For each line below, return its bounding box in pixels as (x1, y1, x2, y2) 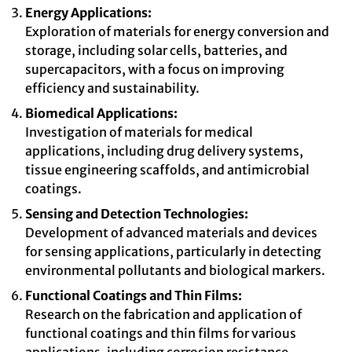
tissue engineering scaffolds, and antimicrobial (25, 162, 310, 178)
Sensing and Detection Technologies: (25, 206, 248, 222)
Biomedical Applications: (25, 105, 178, 121)
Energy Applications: (25, 5, 152, 20)
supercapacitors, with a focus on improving (25, 61, 284, 77)
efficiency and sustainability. (25, 80, 200, 96)
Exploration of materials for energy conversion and (25, 24, 329, 39)
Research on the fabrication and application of (25, 306, 302, 322)
